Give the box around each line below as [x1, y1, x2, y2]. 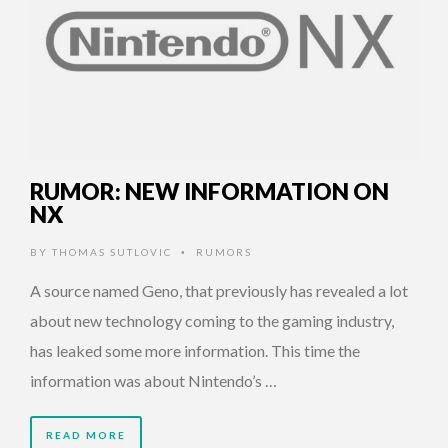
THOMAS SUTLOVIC [52, 246, 172, 259]
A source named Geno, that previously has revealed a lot [30, 281, 408, 301]
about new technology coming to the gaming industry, [30, 311, 394, 331]
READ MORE [46, 429, 126, 442]
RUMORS [196, 246, 252, 259]
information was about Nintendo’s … [30, 371, 277, 391]
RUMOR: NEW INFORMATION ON [30, 177, 389, 206]
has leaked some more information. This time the [30, 341, 360, 361]
